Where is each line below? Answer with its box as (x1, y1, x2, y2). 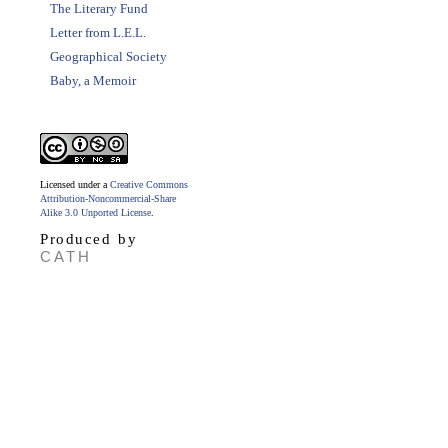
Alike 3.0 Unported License (40, 207, 151, 218)
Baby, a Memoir (50, 73, 136, 88)
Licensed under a (40, 179, 110, 190)
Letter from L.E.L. (50, 25, 146, 40)
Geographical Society (50, 49, 167, 64)
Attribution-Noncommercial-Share (40, 193, 176, 204)
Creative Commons (110, 179, 188, 190)
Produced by (40, 231, 137, 247)
